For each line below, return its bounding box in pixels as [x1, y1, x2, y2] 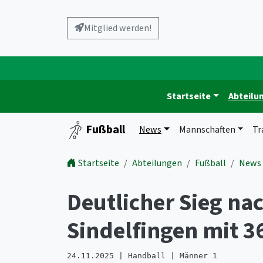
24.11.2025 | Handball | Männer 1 [67, 251, 217, 260]
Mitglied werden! [84, 22, 151, 35]
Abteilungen [132, 157, 182, 170]
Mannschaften [178, 123, 235, 136]
